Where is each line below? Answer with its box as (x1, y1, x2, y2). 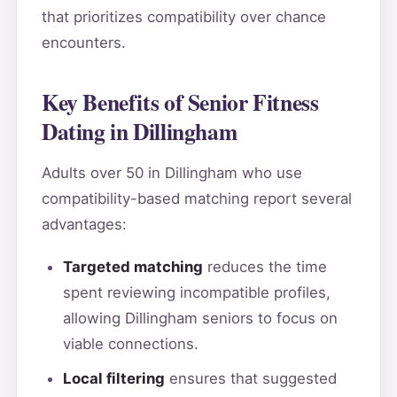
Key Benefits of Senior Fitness (41, 84, 319, 119)
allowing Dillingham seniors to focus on (62, 308, 338, 327)
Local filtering (62, 370, 165, 388)
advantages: (41, 215, 127, 234)
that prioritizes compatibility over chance (41, 7, 326, 26)
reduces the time (202, 257, 327, 276)
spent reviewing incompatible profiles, (62, 283, 331, 301)
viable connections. (62, 334, 198, 353)
